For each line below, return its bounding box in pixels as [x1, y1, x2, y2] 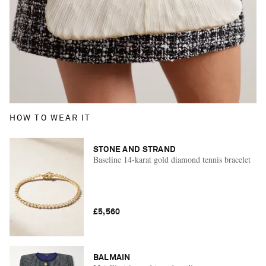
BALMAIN [93, 253, 131, 262]
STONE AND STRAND [93, 145, 176, 154]
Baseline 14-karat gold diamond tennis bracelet [93, 153, 251, 165]
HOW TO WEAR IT [9, 113, 91, 122]
